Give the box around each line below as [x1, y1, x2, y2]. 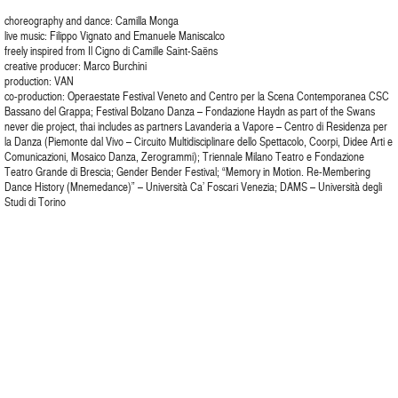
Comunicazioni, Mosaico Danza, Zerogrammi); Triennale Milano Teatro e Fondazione [4, 148, 364, 164]
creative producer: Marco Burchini [4, 58, 147, 74]
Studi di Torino [4, 194, 66, 210]
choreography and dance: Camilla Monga [4, 12, 179, 28]
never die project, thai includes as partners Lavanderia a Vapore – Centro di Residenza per [4, 118, 387, 134]
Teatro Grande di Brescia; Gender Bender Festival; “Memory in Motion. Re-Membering [4, 163, 370, 179]
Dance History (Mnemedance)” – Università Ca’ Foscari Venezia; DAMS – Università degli [4, 179, 382, 195]
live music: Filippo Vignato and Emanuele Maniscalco [4, 28, 225, 44]
